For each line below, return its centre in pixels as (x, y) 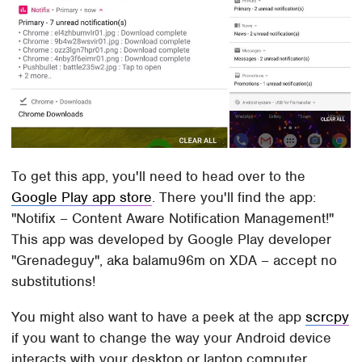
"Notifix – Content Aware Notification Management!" (173, 218)
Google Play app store (82, 197)
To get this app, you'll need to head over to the (159, 176)
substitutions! (54, 281)
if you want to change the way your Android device (172, 337)
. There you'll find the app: (234, 197)
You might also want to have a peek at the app (159, 316)
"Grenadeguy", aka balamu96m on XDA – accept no (175, 260)
